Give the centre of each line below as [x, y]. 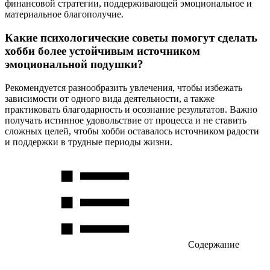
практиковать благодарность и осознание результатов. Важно [131, 109]
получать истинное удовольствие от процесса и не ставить [126, 120]
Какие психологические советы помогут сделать [131, 37]
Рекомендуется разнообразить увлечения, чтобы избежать [124, 87]
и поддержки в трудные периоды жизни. [89, 142]
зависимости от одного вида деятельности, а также [110, 98]
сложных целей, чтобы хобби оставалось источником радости [132, 131]
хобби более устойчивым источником [102, 51]
